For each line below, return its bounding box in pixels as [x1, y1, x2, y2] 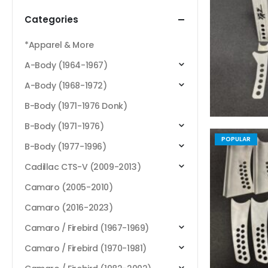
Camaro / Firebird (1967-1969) [25, 222, 149, 234]
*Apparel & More [25, 39, 94, 51]
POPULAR [221, 135, 251, 144]
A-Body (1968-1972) [25, 80, 107, 92]
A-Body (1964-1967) [25, 59, 108, 72]
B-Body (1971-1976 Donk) [25, 100, 127, 112]
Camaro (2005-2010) [25, 181, 113, 194]
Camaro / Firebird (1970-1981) [25, 242, 147, 255]
